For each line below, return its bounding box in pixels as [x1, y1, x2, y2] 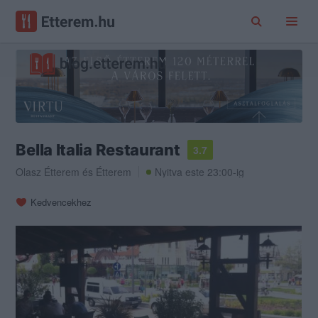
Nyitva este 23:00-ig [155, 165, 245, 180]
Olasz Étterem [16, 165, 80, 180]
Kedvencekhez [31, 195, 92, 209]
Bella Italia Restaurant [16, 141, 180, 160]
